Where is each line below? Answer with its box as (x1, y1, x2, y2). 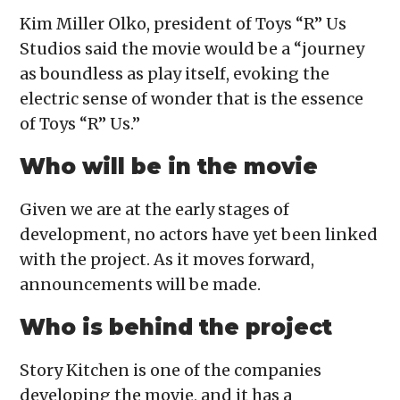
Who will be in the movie (20, 153, 319, 179)
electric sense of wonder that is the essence (20, 87, 364, 109)
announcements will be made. (20, 273, 262, 295)
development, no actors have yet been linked (20, 223, 379, 245)
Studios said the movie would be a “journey (20, 37, 365, 59)
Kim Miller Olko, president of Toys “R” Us (20, 12, 347, 34)
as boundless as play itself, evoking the (20, 62, 330, 84)
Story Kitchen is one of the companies (20, 359, 322, 380)
